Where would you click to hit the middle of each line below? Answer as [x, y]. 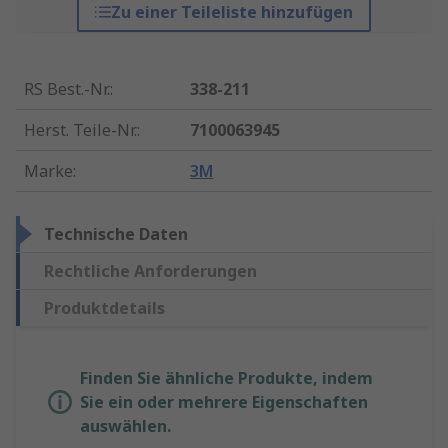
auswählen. [125, 426]
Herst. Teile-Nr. [80, 130]
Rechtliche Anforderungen [150, 271]
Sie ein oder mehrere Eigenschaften [224, 402]
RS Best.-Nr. [67, 89]
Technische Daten [116, 234]
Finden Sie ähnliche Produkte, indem [226, 378]
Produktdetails [104, 308]
